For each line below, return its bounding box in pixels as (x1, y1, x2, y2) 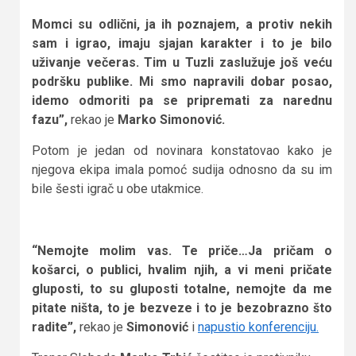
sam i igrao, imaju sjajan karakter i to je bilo (32, 35, 332, 51)
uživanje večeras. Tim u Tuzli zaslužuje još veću (32, 54, 332, 70)
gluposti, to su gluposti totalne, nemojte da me (32, 281, 332, 296)
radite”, (32, 319, 76, 335)
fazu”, (32, 111, 68, 127)
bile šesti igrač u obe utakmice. (32, 180, 203, 196)
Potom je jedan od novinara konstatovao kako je (32, 142, 332, 158)
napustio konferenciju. (198, 319, 319, 335)
